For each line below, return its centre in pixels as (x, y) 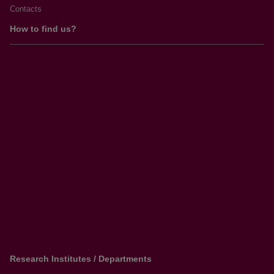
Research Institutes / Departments (81, 259)
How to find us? (43, 29)
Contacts (26, 9)
